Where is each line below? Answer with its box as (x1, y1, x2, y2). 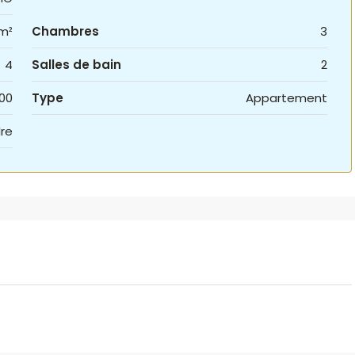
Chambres (31, 23, 99, 40)
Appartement (246, 90, 327, 106)
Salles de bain (31, 56, 121, 73)
